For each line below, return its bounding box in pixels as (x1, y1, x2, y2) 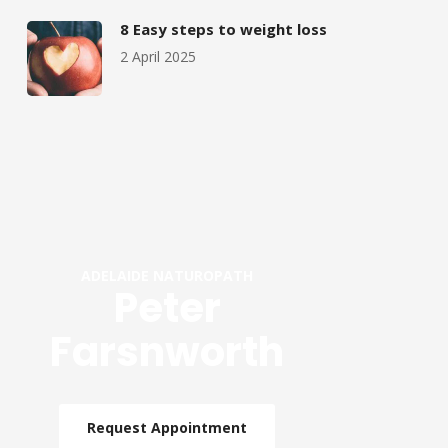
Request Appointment (87, 418, 248, 438)
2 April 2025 (120, 47, 197, 67)
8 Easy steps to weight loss (120, 19, 328, 40)
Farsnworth (50, 324, 285, 381)
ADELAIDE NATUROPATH (81, 266, 254, 286)
